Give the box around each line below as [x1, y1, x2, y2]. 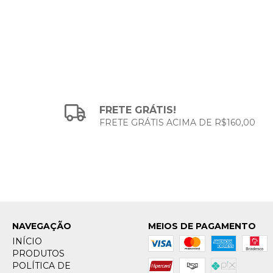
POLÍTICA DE [12, 260, 71, 271]
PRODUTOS [12, 248, 65, 259]
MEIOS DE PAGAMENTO [147, 221, 256, 232]
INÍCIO [12, 236, 42, 247]
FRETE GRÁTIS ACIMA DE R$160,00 [99, 117, 256, 128]
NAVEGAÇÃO [12, 221, 71, 232]
